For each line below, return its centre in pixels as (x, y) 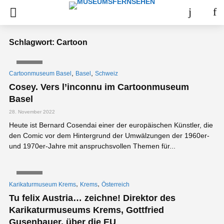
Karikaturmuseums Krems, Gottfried (86, 210)
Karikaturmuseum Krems (42, 184)
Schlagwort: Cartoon (48, 42)
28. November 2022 (32, 112)
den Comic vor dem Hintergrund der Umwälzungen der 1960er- (109, 136)
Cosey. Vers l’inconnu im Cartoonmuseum (99, 87)
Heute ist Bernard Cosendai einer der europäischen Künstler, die (111, 125)
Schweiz (106, 74)
